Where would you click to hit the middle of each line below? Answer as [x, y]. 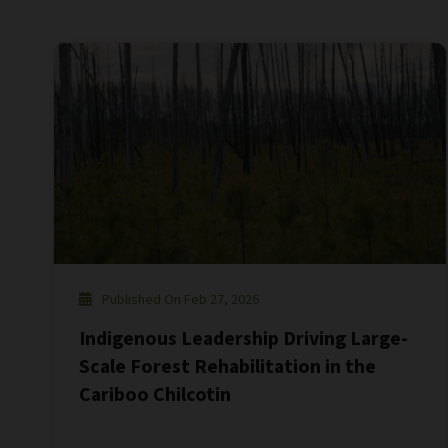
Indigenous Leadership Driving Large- [243, 338]
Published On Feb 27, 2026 [180, 299]
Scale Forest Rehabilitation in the [227, 366]
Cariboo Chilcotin [154, 394]
